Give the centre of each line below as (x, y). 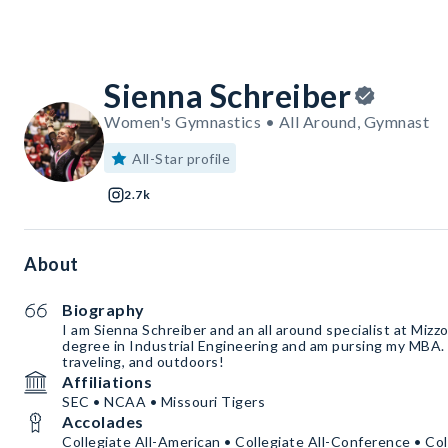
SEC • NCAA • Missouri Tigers (163, 402)
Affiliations (107, 382)
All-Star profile (181, 159)
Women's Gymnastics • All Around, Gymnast (266, 122)
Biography (103, 310)
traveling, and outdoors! (143, 362)
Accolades (103, 422)
